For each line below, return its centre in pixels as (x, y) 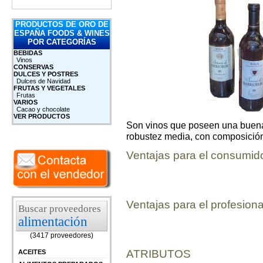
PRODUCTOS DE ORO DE (62, 25)
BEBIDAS (28, 53)
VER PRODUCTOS (42, 117)
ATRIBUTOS (159, 254)
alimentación (53, 222)
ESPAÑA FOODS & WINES (62, 33)
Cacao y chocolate (43, 109)
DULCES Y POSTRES (46, 74)
